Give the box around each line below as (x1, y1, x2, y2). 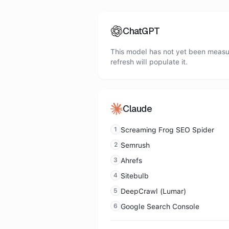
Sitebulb (121, 172, 149, 180)
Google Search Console (121, 202, 199, 211)
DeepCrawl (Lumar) (121, 187, 186, 195)
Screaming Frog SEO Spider (121, 126, 214, 134)
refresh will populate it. (110, 58, 188, 66)
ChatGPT (123, 25, 160, 37)
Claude (123, 103, 152, 114)
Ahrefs (121, 156, 142, 165)
